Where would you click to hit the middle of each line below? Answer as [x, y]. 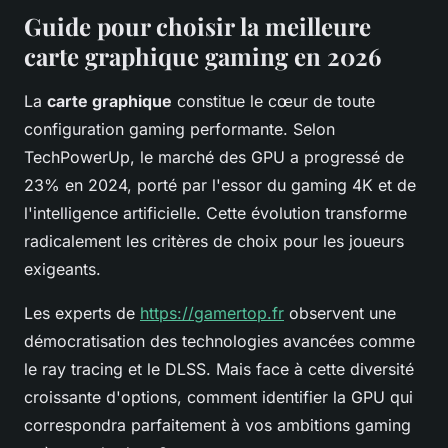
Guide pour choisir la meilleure [197, 26]
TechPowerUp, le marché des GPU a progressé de [214, 157]
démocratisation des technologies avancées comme [219, 341]
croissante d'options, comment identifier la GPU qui [218, 397]
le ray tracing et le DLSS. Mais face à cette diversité [219, 369]
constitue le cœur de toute [273, 101]
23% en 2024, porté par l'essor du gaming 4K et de [220, 185]
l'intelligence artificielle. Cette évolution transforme [215, 213]
